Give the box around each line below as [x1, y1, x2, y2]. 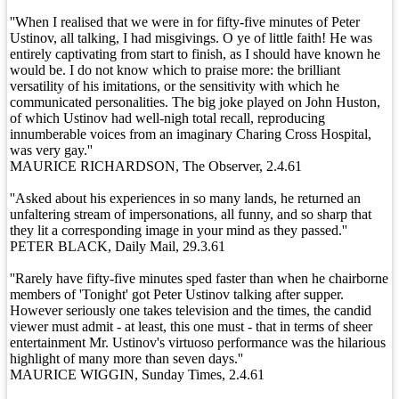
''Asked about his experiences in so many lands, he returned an [10, 191, 361, 206]
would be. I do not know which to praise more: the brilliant [10, 62, 340, 77]
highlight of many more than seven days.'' [10, 351, 243, 366]
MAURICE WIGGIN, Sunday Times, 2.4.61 [10, 367, 265, 382]
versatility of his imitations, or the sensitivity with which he [10, 78, 339, 94]
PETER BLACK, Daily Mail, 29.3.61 [10, 239, 225, 254]
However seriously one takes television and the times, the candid [10, 303, 371, 318]
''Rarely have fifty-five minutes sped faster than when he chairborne [10, 271, 388, 286]
